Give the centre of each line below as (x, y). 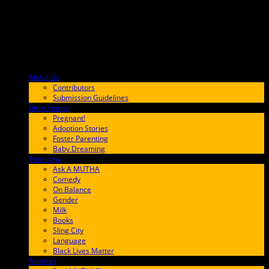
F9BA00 (72, 77)
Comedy (67, 179)
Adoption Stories (80, 128)
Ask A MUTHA (76, 169)
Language (69, 240)
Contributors (74, 87)
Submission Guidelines (91, 98)
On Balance (72, 189)
